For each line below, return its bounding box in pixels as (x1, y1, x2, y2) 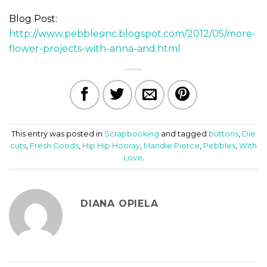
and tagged (159, 129, 209, 139)
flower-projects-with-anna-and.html (9, 42, 181, 54)
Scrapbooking (104, 129, 159, 139)
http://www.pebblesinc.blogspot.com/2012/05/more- (9, 27, 256, 39)
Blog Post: (9, 13, 60, 24)
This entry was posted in (11, 129, 104, 139)
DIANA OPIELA (80, 197, 159, 209)
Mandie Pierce (144, 141, 200, 151)
